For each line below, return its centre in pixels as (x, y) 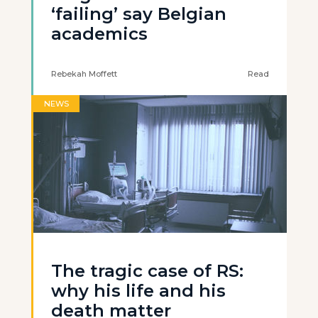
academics (99, 34)
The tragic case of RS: (147, 271)
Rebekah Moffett (84, 74)
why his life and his (138, 291)
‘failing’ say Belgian (139, 14)
